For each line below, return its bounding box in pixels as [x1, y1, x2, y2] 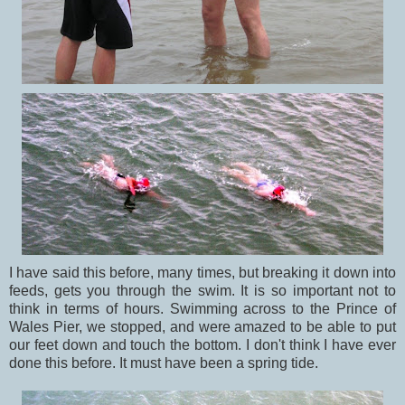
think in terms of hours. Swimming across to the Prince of [9, 300, 396, 316]
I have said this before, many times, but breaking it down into [9, 264, 396, 280]
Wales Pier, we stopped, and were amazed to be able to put [9, 318, 396, 334]
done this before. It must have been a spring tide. [9, 354, 318, 371]
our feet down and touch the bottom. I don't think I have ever [9, 336, 396, 353]
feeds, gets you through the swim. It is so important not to [9, 282, 396, 298]
